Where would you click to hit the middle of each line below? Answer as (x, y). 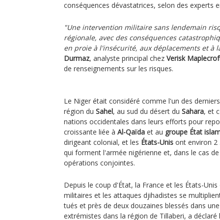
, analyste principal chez (128, 58)
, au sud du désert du (147, 111)
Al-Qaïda (131, 132)
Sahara (193, 111)
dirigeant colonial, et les (102, 142)
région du (80, 111)
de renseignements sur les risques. (119, 69)
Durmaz (77, 58)
